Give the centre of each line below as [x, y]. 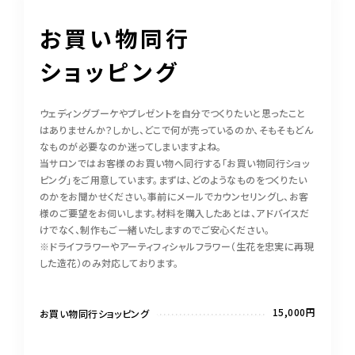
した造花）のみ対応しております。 [109, 263]
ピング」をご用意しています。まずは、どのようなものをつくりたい [174, 179]
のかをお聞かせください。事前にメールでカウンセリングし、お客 [174, 196]
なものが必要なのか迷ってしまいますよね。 [131, 146]
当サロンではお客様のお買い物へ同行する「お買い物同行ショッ [175, 163]
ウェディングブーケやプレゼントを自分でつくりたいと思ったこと [173, 113]
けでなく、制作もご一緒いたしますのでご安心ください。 [155, 229]
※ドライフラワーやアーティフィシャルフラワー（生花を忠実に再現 [177, 246]
